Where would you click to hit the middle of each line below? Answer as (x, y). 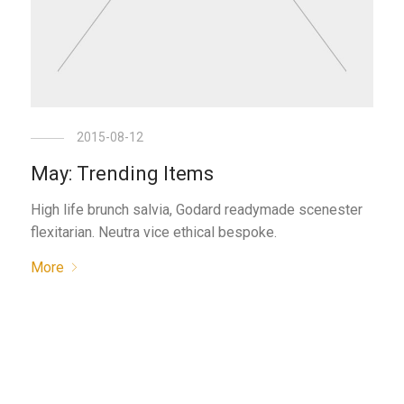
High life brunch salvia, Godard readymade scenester (197, 210)
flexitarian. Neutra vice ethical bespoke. (154, 232)
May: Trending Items (123, 174)
